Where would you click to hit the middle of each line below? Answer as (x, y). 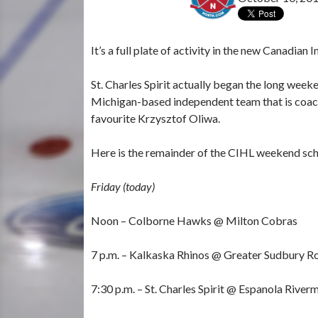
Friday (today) (123, 186)
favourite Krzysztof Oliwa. (155, 118)
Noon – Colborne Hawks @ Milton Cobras (194, 220)
